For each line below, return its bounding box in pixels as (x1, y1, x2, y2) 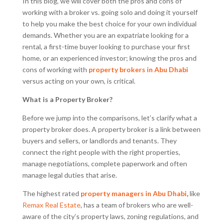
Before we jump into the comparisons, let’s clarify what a (22, 113, 197, 122)
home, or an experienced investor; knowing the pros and (22, 53, 197, 62)
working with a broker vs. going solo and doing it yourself (22, 7, 198, 16)
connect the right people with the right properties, (22, 147, 180, 156)
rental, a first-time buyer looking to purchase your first (22, 42, 190, 51)
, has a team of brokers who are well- (80, 200, 193, 209)
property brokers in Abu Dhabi (88, 65, 188, 74)
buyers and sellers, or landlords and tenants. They (22, 136, 177, 145)
